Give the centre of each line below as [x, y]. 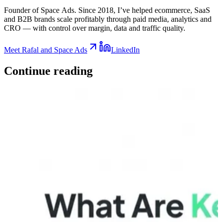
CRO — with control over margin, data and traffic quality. [95, 28]
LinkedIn [125, 50]
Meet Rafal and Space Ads [46, 50]
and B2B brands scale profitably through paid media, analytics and [108, 19]
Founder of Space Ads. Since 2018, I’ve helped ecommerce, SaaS [107, 10]
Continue [29, 71]
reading [73, 71]
